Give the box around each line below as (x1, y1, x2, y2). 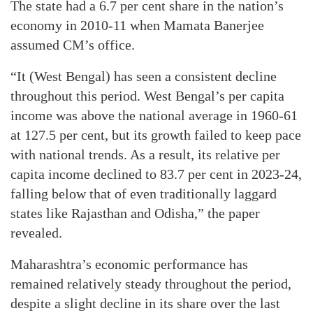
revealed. (10, 225, 62, 240)
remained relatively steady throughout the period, (10, 276, 291, 291)
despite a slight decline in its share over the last (10, 296, 280, 311)
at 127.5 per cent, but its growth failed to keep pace (10, 127, 301, 143)
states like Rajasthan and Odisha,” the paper (10, 205, 260, 221)
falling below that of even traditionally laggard (10, 186, 277, 201)
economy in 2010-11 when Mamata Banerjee (10, 17, 264, 33)
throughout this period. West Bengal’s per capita (10, 88, 284, 103)
